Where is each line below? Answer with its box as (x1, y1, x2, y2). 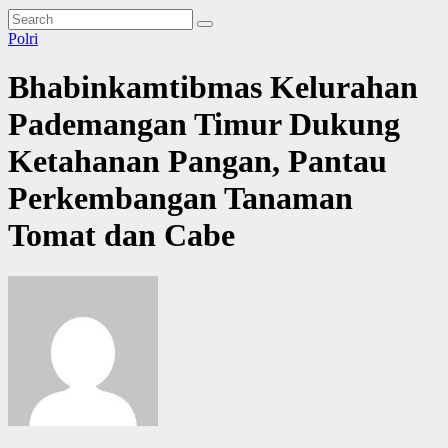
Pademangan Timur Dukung (8, 106, 400, 143)
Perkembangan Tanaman (8, 180, 353, 217)
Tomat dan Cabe (8, 217, 235, 254)
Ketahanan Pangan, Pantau (8, 143, 387, 180)
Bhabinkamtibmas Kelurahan (8, 69, 418, 106)
